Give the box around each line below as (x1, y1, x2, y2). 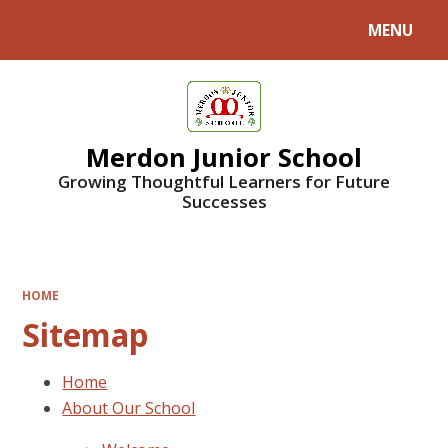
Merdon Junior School (86, 140, 362, 175)
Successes (181, 190, 267, 214)
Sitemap (22, 312, 149, 356)
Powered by (20, 24, 103, 44)
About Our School (62, 396, 196, 419)
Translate (139, 24, 206, 44)
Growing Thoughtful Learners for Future (58, 170, 390, 194)
